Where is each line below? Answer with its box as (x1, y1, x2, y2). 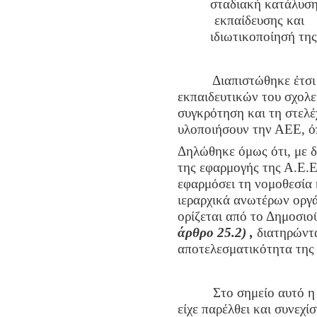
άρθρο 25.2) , (177, 225, 257, 241)
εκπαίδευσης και (214, 13, 304, 28)
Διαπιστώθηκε (212, 73, 294, 88)
